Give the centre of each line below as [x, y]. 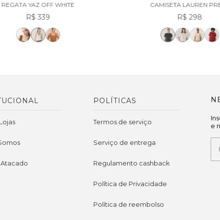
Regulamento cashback [131, 163]
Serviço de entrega [124, 142]
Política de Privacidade [130, 183]
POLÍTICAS [115, 100]
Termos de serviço [122, 122]
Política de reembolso [128, 204]
